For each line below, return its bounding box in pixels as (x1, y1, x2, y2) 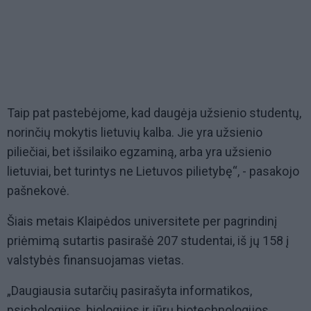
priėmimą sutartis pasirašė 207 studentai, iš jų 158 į (7, 233, 289, 249)
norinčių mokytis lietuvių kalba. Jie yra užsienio (7, 125, 262, 140)
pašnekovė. (7, 183, 69, 199)
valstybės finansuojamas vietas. (7, 253, 184, 268)
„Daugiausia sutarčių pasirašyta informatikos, (7, 283, 252, 299)
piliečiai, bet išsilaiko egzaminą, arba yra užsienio (7, 144, 271, 160)
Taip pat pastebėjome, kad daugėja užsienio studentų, (7, 106, 301, 121)
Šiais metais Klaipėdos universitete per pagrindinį (7, 214, 277, 229)
